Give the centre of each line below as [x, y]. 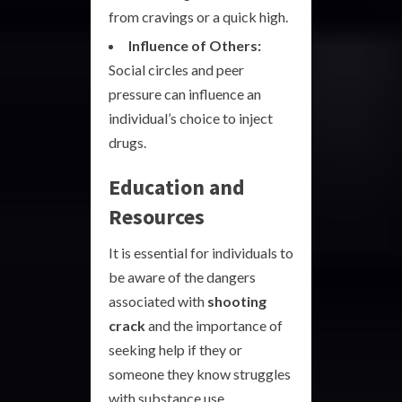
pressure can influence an [185, 94]
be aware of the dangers [182, 277]
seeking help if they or [175, 350]
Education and [177, 187]
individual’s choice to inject [191, 118]
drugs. [127, 142]
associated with [158, 301]
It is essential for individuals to [201, 253]
